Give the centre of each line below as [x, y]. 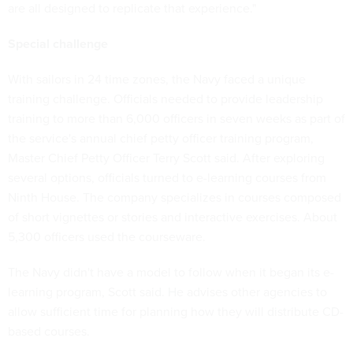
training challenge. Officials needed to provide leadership [165, 99]
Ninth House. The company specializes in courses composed [175, 197]
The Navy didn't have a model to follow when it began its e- [171, 272]
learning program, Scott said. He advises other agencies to [167, 292]
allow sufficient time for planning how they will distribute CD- [176, 312]
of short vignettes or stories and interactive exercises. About [173, 217]
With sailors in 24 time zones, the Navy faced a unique [157, 79]
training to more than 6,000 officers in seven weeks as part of [176, 119]
